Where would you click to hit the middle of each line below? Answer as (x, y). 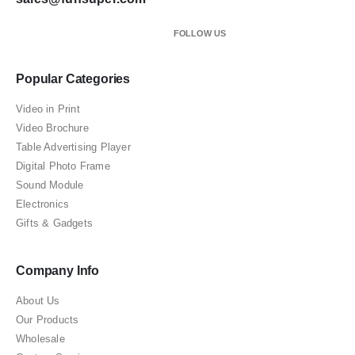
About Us (38, 300)
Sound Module (50, 185)
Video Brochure (52, 128)
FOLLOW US (199, 33)
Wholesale (40, 338)
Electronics (43, 204)
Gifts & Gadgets (54, 223)
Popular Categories (73, 78)
